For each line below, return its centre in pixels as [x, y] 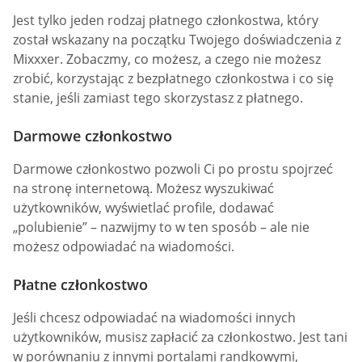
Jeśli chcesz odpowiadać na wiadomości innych [154, 318]
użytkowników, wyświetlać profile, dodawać [143, 207]
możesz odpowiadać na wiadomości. [124, 246]
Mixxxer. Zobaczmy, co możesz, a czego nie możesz [167, 59]
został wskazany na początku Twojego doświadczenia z [177, 39]
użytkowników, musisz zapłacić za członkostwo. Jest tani [180, 337]
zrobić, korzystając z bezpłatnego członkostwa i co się [173, 78]
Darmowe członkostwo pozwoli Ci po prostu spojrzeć [173, 168]
